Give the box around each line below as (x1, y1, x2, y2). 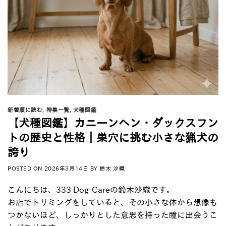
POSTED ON (8, 165, 44, 171)
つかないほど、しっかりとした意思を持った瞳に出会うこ (8, 210, 217, 219)
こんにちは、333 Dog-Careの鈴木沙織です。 (8, 185, 175, 194)
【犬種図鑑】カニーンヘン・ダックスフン (8, 117, 218, 129)
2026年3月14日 (44, 165, 89, 171)
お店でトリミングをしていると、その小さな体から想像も (8, 198, 217, 206)
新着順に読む (8, 107, 43, 112)
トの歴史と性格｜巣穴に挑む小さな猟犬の (8, 131, 218, 143)
